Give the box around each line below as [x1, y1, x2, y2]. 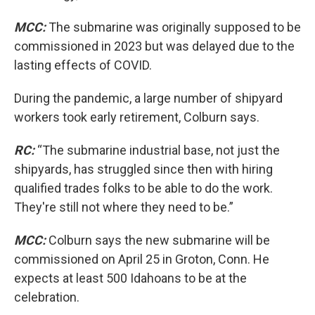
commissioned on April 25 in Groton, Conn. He [14, 252, 269, 266]
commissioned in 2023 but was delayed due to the [14, 39, 295, 53]
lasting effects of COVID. [14, 58, 152, 72]
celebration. [14, 290, 79, 304]
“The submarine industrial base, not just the [34, 143, 280, 157]
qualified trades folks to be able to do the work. [14, 181, 273, 195]
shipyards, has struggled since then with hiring [14, 162, 273, 176]
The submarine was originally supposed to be [46, 20, 301, 34]
